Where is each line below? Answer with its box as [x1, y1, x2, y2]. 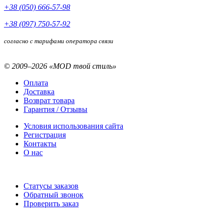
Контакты [24, 139, 56, 148]
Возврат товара [24, 96, 75, 105]
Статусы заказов [24, 181, 79, 190]
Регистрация [24, 130, 66, 139]
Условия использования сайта [24, 121, 123, 130]
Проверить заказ [24, 199, 79, 208]
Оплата [24, 78, 48, 87]
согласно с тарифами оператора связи [4, 37, 113, 45]
